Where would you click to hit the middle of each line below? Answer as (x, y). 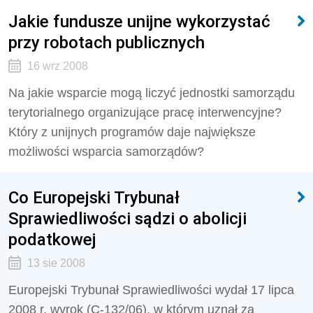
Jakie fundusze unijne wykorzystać (139, 21)
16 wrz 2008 (57, 66)
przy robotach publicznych (107, 42)
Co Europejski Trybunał (94, 197)
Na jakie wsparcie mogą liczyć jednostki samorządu (152, 93)
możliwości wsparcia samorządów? (106, 152)
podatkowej (52, 239)
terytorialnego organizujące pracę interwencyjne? (145, 112)
